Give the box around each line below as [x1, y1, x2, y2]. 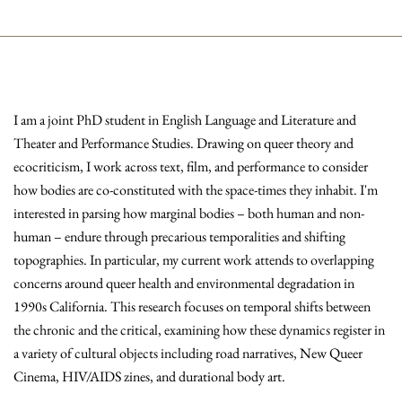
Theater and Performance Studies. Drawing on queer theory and [13, 134, 354, 153]
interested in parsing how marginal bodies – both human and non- [13, 204, 364, 223]
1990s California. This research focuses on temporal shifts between [13, 297, 371, 316]
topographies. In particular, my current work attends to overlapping [13, 250, 374, 269]
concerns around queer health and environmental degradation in [13, 274, 354, 293]
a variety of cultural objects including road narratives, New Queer [13, 344, 363, 363]
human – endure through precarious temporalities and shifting [13, 227, 345, 246]
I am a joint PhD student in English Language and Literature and [13, 110, 356, 129]
